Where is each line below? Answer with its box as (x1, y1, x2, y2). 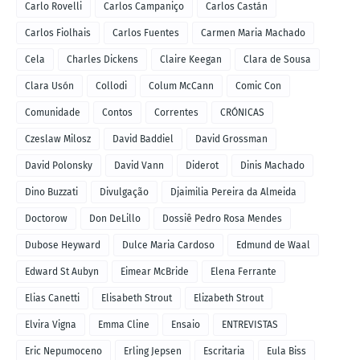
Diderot (186, 160, 219, 171)
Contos (102, 107, 133, 118)
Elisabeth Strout (101, 292, 172, 304)
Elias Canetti (25, 292, 80, 304)
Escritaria (203, 346, 245, 357)
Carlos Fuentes (112, 27, 179, 39)
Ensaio (171, 319, 200, 330)
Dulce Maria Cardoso (122, 239, 215, 251)
